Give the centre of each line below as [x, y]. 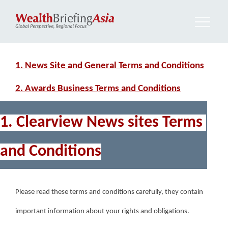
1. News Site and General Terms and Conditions [110, 66]
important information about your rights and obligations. [102, 212]
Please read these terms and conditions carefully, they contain [109, 192]
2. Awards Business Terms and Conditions [98, 89]
